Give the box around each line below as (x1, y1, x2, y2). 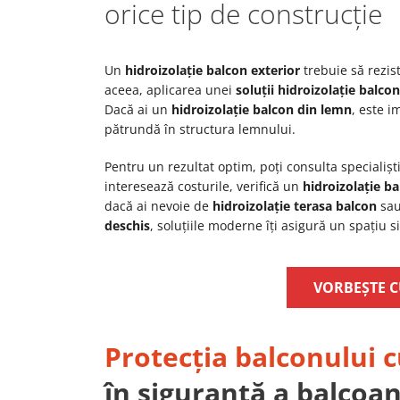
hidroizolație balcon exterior (125, 62, 300, 79)
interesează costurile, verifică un (104, 178, 303, 195)
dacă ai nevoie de (104, 197, 212, 214)
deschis (104, 217, 150, 234)
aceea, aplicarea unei (104, 81, 236, 98)
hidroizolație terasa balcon (212, 197, 377, 214)
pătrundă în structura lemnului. (104, 121, 296, 137)
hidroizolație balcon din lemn (171, 101, 352, 118)
